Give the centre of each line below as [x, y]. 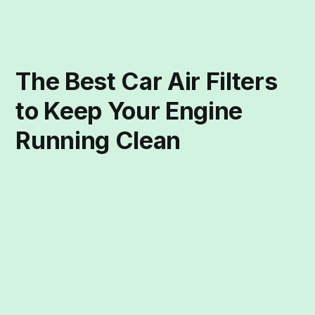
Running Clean [98, 141]
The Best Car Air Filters [147, 82]
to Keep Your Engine [129, 111]
